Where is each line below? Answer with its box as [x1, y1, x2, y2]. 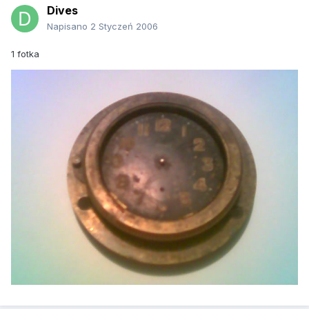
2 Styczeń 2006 [90, 21, 158, 32]
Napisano [47, 21, 90, 32]
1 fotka [11, 48, 39, 60]
